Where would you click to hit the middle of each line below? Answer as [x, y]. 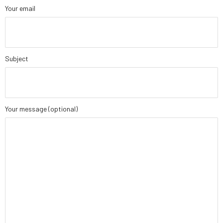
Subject [17, 59]
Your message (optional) [41, 109]
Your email [20, 8]
